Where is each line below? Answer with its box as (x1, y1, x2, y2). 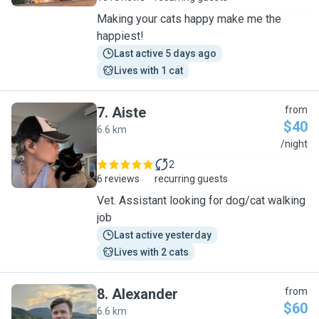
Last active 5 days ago (114, 48, 216, 59)
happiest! (97, 29, 144, 43)
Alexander (112, 286, 178, 303)
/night (281, 138, 308, 150)
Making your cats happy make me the (97, 12, 281, 26)
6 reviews (97, 173, 140, 184)
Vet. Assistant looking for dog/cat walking (97, 194, 305, 207)
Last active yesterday (114, 229, 211, 241)
